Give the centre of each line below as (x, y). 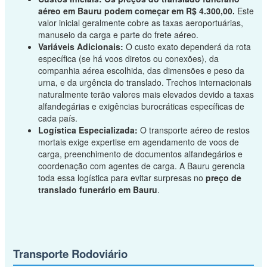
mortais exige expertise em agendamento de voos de (138, 142)
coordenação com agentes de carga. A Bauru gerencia (141, 165)
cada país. (58, 118)
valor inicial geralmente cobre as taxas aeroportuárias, (140, 22)
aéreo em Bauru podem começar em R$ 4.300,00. (136, 10)
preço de (223, 177)
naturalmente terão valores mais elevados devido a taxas (146, 94)
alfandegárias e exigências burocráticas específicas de (141, 106)
